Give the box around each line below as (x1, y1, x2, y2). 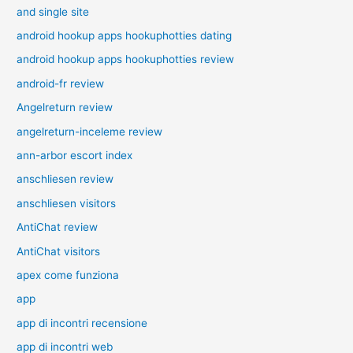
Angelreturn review (17, 101, 113, 114)
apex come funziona (17, 268, 120, 281)
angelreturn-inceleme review (17, 124, 163, 138)
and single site (17, 5, 90, 18)
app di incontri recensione (17, 316, 148, 329)
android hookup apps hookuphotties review (17, 53, 235, 66)
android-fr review (17, 76, 105, 90)
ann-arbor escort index (17, 148, 133, 162)
